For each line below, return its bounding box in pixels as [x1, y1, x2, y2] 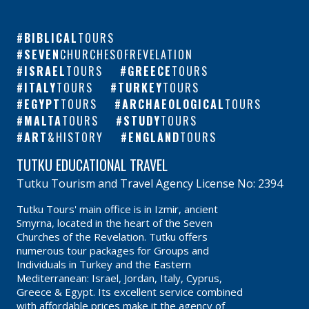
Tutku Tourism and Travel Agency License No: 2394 [17, 176, 283, 192]
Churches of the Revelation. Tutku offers [17, 230, 208, 244]
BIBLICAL [24, 30, 78, 47]
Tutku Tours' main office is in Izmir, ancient [17, 202, 218, 217]
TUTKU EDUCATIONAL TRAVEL [17, 154, 168, 176]
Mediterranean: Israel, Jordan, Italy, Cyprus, [17, 271, 222, 286]
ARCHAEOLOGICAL [122, 96, 225, 113]
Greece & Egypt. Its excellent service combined [17, 285, 243, 299]
